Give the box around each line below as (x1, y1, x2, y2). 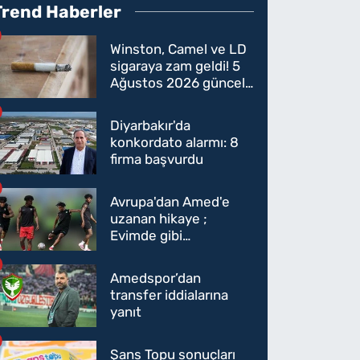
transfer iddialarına (110, 287, 229, 304)
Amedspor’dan (110, 270, 202, 287)
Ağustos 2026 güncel (110, 75, 246, 92)
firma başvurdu (110, 151, 204, 168)
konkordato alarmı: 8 (110, 134, 239, 151)
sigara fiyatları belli (110, 92, 227, 108)
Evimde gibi (110, 227, 183, 244)
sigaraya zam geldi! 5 (110, 58, 241, 75)
